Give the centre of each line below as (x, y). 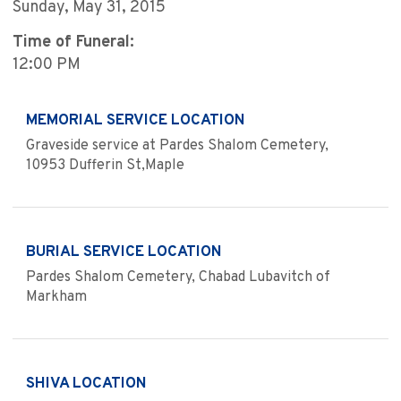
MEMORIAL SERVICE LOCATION (136, 121)
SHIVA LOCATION (86, 384)
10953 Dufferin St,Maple (105, 166)
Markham (56, 298)
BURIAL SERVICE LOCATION (124, 253)
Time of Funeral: (73, 43)
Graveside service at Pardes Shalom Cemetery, (177, 146)
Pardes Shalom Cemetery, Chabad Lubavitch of (178, 278)
